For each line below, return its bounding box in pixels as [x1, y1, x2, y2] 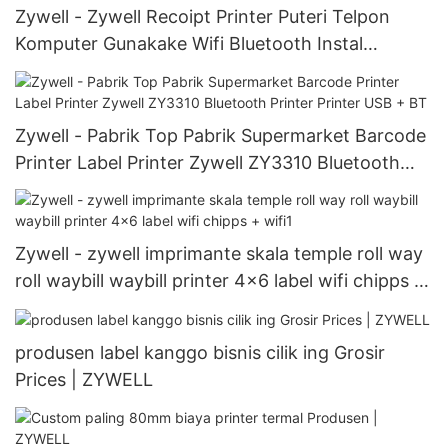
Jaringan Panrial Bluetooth [15, 60, 239, 82]
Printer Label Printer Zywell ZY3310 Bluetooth [15, 151, 400, 173]
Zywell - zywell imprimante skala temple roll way [15, 243, 423, 265]
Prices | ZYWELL [15, 369, 153, 391]
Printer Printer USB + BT [15, 178, 221, 200]
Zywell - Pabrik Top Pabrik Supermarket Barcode [15, 124, 426, 146]
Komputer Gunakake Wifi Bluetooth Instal [15, 33, 363, 55]
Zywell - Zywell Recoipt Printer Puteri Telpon [15, 6, 390, 28]
